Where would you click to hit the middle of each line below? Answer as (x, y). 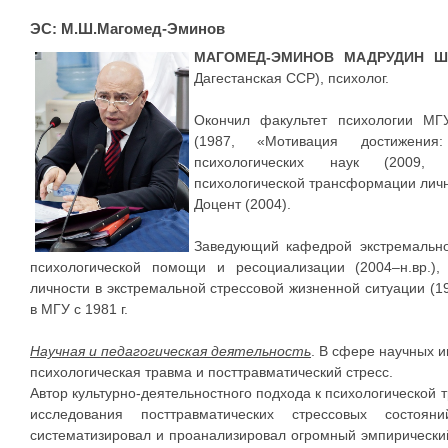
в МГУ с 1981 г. (79, 309)
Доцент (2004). (242, 204)
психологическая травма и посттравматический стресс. (211, 372)
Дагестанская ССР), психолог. (291, 78)
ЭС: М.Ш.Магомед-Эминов (127, 28)
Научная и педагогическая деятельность (170, 351)
